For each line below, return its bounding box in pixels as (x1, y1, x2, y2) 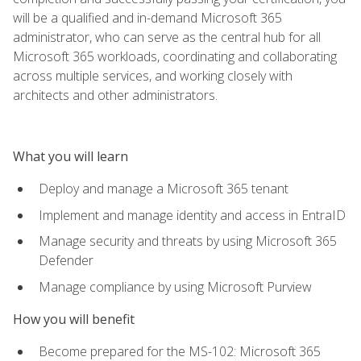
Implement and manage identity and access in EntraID (39, 205, 346, 224)
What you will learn (13, 147, 128, 165)
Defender (39, 251, 93, 270)
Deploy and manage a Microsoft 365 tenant (39, 179, 288, 197)
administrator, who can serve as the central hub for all (13, 27, 321, 46)
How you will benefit (13, 309, 135, 328)
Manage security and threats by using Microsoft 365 (39, 232, 337, 251)
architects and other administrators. (13, 85, 218, 104)
